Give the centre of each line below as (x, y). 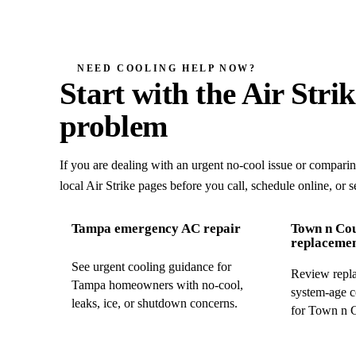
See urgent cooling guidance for (152, 267)
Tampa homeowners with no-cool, (158, 285)
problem (114, 126)
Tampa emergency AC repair (157, 228)
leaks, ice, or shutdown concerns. (155, 304)
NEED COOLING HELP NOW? (167, 68)
